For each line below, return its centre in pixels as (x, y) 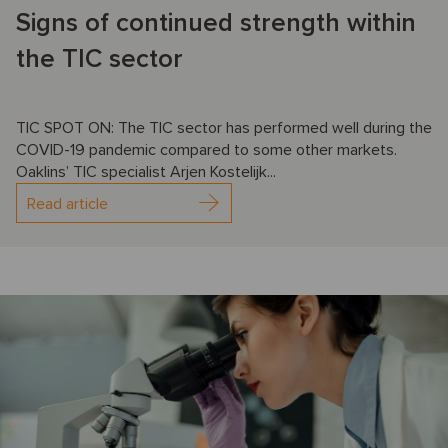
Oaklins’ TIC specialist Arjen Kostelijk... (146, 172)
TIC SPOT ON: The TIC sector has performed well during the (224, 128)
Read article (67, 204)
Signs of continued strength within (216, 23)
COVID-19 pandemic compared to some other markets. (206, 150)
